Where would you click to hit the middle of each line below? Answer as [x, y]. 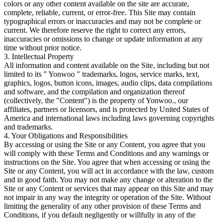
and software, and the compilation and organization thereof [94, 91]
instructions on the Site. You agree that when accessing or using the [107, 162]
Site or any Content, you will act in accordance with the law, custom [109, 171]
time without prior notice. [43, 47]
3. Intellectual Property [39, 56]
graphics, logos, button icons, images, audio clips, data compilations [108, 83]
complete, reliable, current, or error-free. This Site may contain [100, 12]
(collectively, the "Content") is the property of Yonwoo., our [96, 100]
